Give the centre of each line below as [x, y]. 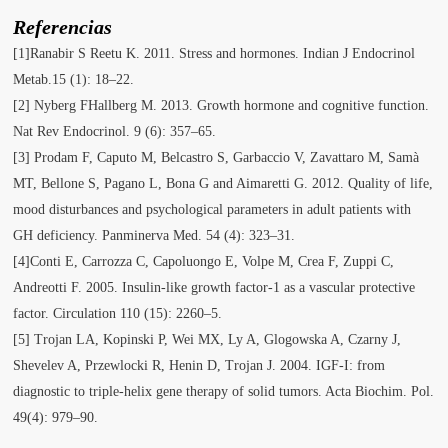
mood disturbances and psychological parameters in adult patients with [212, 210]
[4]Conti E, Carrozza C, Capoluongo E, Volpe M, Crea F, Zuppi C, [204, 262]
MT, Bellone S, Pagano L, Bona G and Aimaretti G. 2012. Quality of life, [223, 184]
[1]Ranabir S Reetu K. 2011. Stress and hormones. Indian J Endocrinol [214, 54]
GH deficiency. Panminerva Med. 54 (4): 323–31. [154, 236]
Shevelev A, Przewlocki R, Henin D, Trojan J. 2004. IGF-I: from [199, 366]
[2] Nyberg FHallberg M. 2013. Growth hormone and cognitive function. [221, 106]
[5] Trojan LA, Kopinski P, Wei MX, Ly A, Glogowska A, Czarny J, [207, 340]
